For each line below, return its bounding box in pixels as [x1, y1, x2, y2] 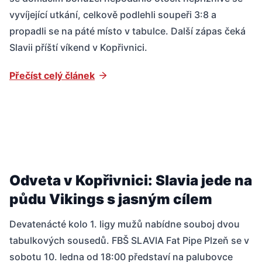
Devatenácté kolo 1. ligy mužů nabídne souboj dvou [9, 218, 240, 230]
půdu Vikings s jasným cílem [9, 190, 212, 208]
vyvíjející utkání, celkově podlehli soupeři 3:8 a [9, 9, 216, 21]
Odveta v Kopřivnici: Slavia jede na [9, 171, 252, 189]
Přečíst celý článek [9, 70, 95, 82]
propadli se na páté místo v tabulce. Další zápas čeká [9, 25, 246, 37]
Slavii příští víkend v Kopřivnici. [9, 42, 147, 54]
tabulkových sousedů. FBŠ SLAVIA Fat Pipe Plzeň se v [9, 234, 249, 246]
